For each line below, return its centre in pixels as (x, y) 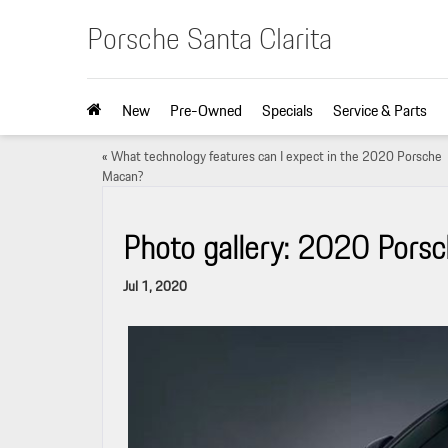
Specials (287, 110)
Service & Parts (380, 110)
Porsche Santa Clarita (209, 38)
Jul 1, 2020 (155, 286)
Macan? (122, 176)
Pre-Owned (206, 110)
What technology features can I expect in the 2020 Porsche (276, 156)
